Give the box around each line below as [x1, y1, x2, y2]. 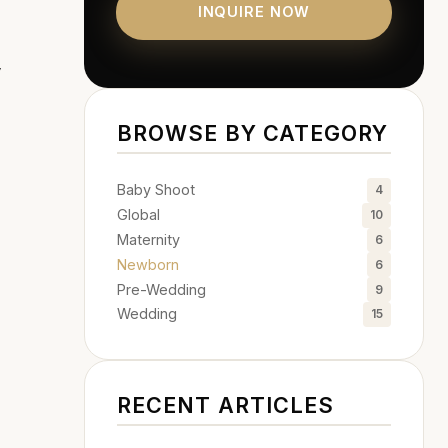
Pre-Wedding [117, 280, 206, 298]
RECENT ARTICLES [117, 391, 335, 418]
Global [117, 206, 160, 224]
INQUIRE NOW [197, 3, 311, 21]
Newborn [117, 255, 179, 273]
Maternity [117, 231, 180, 249]
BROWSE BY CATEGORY [117, 119, 389, 146]
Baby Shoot [117, 181, 195, 199]
